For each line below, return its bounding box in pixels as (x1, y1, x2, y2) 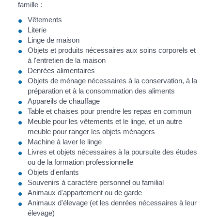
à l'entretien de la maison (28, 56, 106, 64)
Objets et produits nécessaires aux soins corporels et (28, 46, 196, 54)
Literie (28, 26, 47, 34)
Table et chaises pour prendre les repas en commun (28, 107, 192, 115)
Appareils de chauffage (28, 97, 100, 105)
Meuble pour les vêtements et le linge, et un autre (28, 117, 183, 125)
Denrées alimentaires (28, 66, 95, 75)
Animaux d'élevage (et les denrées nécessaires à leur (28, 199, 197, 207)
